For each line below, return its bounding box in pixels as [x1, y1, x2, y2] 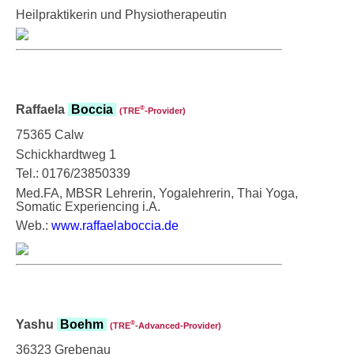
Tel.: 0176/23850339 [16, 166, 130, 180]
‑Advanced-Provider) [135, 320, 221, 330]
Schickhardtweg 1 [16, 147, 116, 161]
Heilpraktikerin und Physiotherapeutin [16, 7, 227, 21]
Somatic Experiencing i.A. [16, 199, 160, 213]
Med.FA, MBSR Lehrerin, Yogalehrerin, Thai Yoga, [16, 186, 298, 200]
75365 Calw [16, 127, 84, 141]
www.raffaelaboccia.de [51, 218, 179, 232]
